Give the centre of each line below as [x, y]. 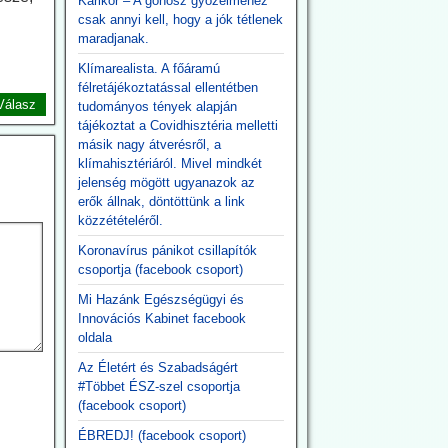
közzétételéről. [120, 220]
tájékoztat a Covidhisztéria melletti [177, 125]
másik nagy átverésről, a [149, 144]
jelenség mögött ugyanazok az [166, 182]
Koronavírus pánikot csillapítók [167, 250]
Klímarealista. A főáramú [148, 68]
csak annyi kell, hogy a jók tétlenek [180, 19]
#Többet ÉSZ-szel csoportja [158, 386]
